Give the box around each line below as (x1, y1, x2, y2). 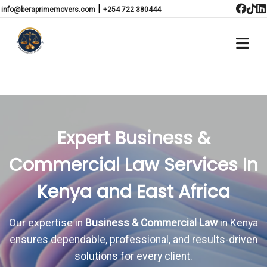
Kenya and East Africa (37, 179, 230, 204)
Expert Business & (57, 126, 210, 151)
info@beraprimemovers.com (1, 5, 95, 14)
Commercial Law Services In (9, 153, 258, 178)
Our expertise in (9, 217, 85, 229)
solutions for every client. (74, 250, 193, 262)
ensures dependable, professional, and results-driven (10, 234, 257, 246)
